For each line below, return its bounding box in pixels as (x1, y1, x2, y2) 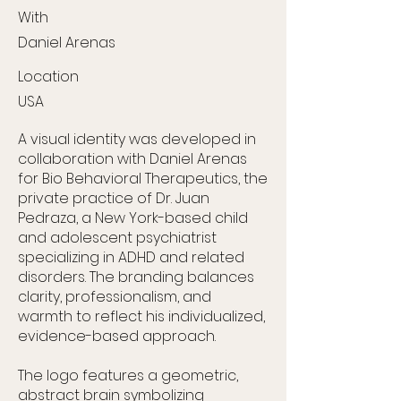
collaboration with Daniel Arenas (18, 149, 247, 169)
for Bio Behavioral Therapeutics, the (18, 168, 268, 189)
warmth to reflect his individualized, (18, 306, 265, 327)
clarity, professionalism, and (18, 286, 211, 307)
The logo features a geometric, (18, 365, 238, 386)
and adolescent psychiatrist (18, 227, 217, 248)
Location (18, 66, 79, 87)
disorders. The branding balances (18, 267, 254, 287)
